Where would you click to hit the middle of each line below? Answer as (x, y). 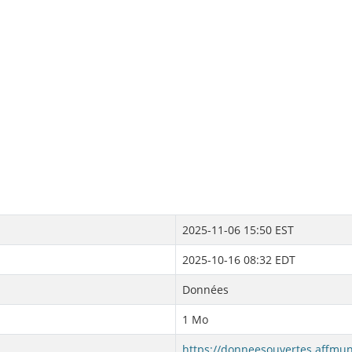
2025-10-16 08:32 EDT (239, 260)
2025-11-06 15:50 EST (238, 230)
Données (205, 290)
